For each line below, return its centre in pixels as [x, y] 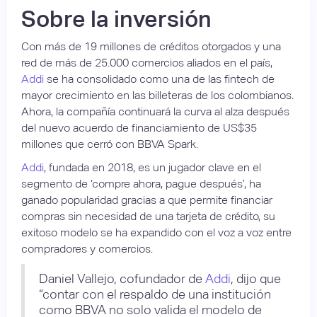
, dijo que [256, 278]
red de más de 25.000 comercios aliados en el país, [147, 62]
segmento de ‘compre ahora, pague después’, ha [141, 183]
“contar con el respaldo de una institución [155, 294]
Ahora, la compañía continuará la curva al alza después [155, 111]
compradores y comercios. [87, 248]
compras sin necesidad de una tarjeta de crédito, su [148, 216]
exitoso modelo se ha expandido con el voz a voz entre [156, 232]
